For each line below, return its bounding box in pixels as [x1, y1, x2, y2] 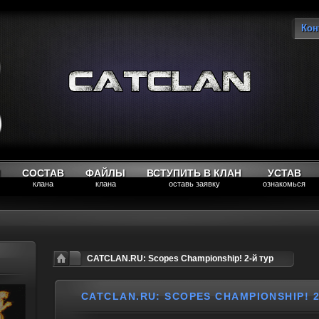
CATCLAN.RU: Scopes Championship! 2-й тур [87, 253, 273, 263]
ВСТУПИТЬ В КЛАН [147, 167, 241, 179]
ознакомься [263, 179, 305, 188]
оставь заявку [168, 179, 220, 188]
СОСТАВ [22, 167, 64, 179]
